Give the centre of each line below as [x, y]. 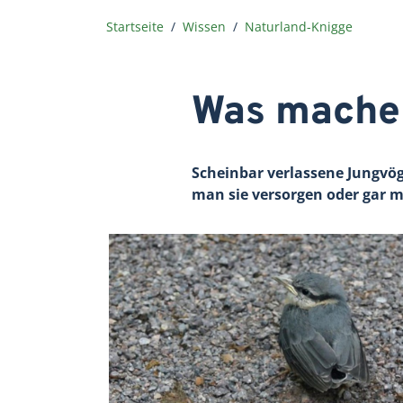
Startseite [135, 26]
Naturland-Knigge [299, 26]
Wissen [204, 26]
